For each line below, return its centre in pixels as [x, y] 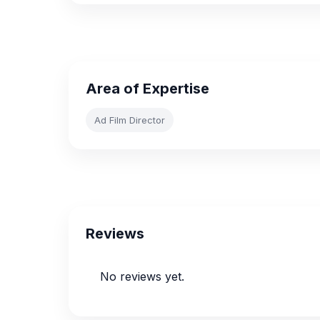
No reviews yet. [142, 276]
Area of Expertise [147, 89]
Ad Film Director [130, 120]
